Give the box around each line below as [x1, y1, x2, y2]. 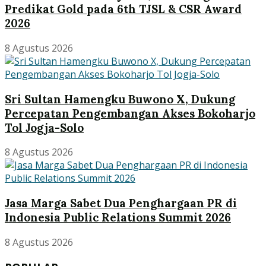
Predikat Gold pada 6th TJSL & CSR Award [5, 2, 242, 17]
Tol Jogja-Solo [5, 120, 84, 135]
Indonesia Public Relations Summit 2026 [5, 210, 231, 225]
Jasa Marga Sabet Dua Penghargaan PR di [5, 196, 237, 211]
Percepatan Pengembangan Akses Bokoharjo [5, 106, 255, 121]
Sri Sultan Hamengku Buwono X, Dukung [5, 91, 235, 106]
